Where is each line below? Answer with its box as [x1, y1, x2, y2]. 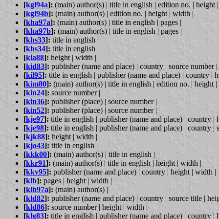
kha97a [26, 18, 50, 26]
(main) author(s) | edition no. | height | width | [53, 9, 194, 18]
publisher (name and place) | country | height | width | [51, 167, 216, 176]
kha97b [26, 26, 51, 35]
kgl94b [26, 9, 48, 18]
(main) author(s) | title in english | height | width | [51, 158, 201, 167]
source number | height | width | [49, 202, 148, 211]
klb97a [26, 185, 48, 194]
